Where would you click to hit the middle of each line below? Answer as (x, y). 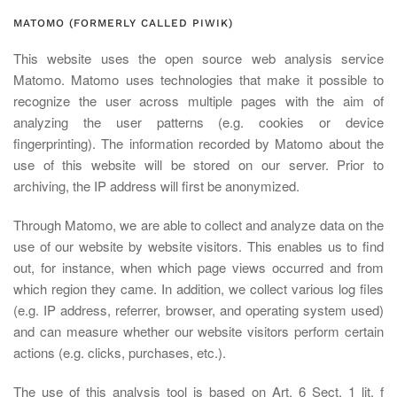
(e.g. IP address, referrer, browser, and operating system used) (198, 310)
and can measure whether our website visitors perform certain (198, 331)
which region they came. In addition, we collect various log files (198, 288)
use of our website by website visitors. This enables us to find (198, 246)
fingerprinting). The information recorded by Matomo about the (198, 143)
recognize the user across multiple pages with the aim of (198, 101)
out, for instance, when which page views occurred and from (198, 267)
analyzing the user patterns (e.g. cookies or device (198, 122)
